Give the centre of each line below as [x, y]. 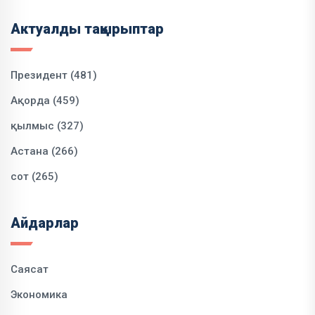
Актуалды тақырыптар [87, 28]
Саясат [30, 269]
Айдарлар [45, 223]
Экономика [39, 294]
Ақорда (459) [45, 100]
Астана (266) [44, 151]
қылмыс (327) [47, 126]
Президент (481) [54, 75]
